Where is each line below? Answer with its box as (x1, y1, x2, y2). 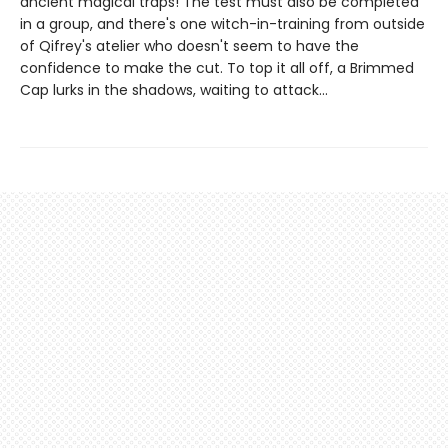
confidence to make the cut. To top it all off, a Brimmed (20, 58, 414, 79)
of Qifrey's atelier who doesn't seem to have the (20, 36, 359, 57)
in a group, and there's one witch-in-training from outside (20, 14, 425, 35)
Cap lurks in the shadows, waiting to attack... (20, 80, 328, 101)
